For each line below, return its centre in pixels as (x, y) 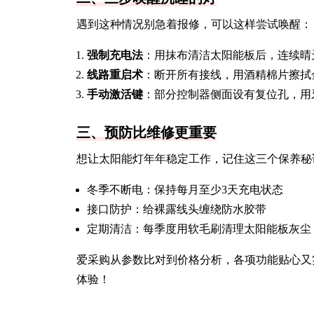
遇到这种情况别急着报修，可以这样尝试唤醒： (194, 24)
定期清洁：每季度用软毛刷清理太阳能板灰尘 (199, 229)
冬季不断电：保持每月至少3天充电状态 (185, 190)
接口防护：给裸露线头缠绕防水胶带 (177, 209)
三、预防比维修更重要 (146, 132)
